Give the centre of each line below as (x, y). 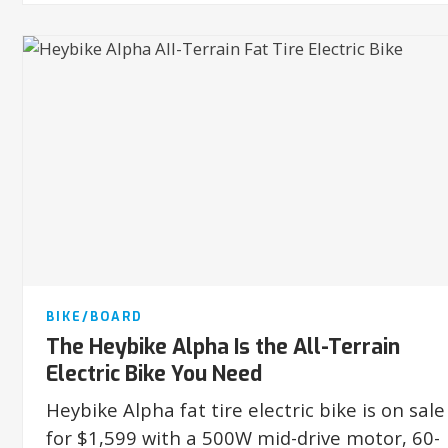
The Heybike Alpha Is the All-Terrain (222, 347)
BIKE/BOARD (94, 317)
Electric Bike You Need (153, 374)
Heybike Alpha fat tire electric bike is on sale (245, 410)
